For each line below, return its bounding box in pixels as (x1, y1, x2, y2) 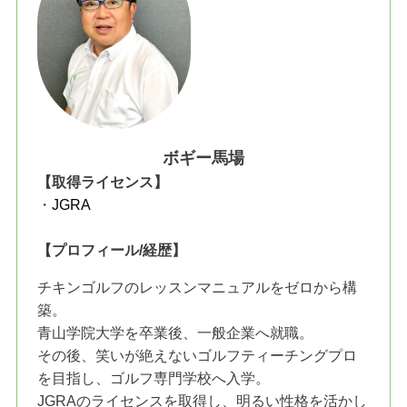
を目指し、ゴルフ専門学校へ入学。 (37, 370, 271, 387)
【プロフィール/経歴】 (37, 241, 187, 258)
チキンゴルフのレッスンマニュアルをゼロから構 (37, 279, 358, 296)
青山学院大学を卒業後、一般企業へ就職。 (37, 324, 314, 342)
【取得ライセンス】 (37, 173, 169, 190)
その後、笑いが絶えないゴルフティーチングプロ (37, 347, 358, 364)
